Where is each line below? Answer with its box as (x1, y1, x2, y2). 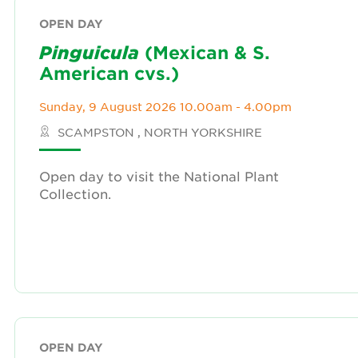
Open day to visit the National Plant (39, 168, 279, 184)
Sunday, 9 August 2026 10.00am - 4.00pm (39, 99, 292, 113)
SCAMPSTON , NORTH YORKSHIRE (54, 125, 262, 139)
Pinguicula (39, 42, 139, 62)
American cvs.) (39, 62, 179, 83)
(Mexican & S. (139, 42, 270, 62)
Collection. (39, 185, 111, 201)
